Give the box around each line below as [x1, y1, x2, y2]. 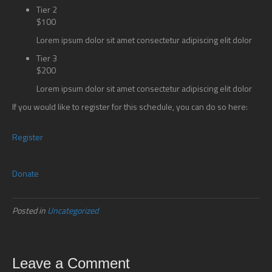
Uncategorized [47, 204, 98, 217]
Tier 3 [36, 52, 57, 64]
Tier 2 [36, 3, 57, 16]
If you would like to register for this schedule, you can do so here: [12, 100, 248, 113]
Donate [12, 167, 39, 180]
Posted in [12, 204, 47, 217]
